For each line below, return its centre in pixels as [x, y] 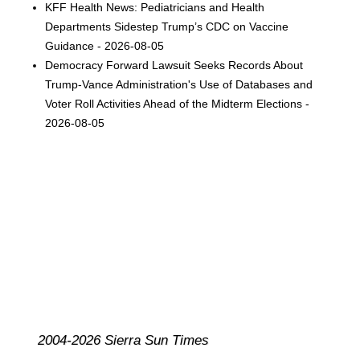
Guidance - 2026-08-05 [105, 45]
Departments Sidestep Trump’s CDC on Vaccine [167, 26]
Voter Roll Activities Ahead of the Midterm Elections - [178, 103]
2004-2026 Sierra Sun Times [123, 340]
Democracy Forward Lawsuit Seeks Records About [174, 65]
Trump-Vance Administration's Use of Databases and [179, 84]
